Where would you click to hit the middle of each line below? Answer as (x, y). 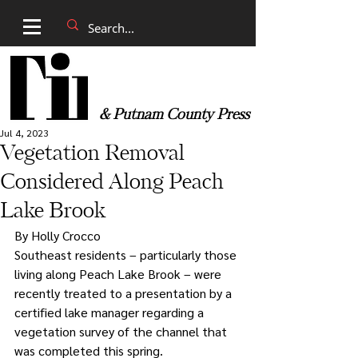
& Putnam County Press (174, 115)
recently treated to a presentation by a (125, 293)
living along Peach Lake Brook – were (119, 274)
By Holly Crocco (59, 235)
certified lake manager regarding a (111, 312)
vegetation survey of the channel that (122, 331)
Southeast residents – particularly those (127, 255)
